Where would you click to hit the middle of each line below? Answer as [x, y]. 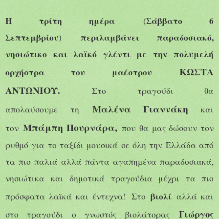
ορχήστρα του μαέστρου [79, 72]
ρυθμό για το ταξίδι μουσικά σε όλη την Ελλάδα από [109, 145]
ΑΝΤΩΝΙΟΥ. [49, 90]
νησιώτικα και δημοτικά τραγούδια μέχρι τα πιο [109, 178]
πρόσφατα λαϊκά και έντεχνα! [66, 196]
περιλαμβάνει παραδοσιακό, [147, 37]
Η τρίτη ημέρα [74, 21]
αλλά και [193, 196]
